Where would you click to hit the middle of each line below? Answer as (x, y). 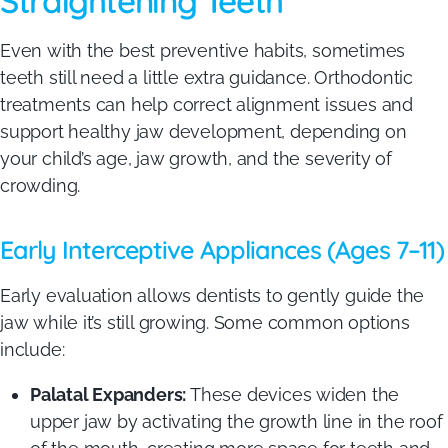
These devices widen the (293, 394)
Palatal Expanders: (108, 394)
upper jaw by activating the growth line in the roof (236, 421)
